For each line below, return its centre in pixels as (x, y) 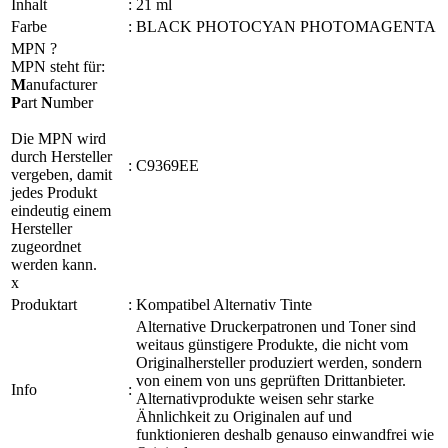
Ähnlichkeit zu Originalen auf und (244, 417)
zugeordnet (46, 247)
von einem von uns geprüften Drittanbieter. (271, 381)
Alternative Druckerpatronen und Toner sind (276, 327)
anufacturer (61, 85)
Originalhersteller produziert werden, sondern (279, 363)
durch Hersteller (61, 157)
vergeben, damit (61, 175)
